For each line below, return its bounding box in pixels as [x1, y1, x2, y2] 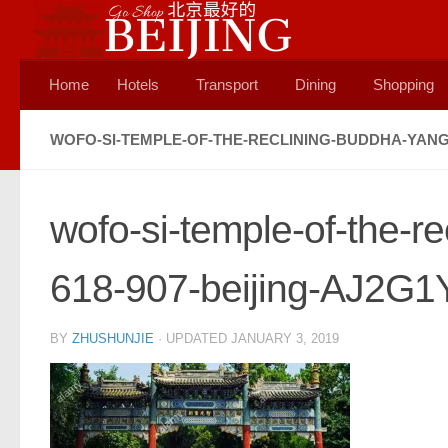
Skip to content [27, 19, 133, 36]
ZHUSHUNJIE [72, 331, 154, 346]
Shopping [373, 76, 434, 93]
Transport [196, 76, 258, 93]
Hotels [117, 76, 159, 93]
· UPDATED [158, 331, 231, 346]
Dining [295, 76, 336, 93]
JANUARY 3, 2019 [231, 331, 339, 346]
